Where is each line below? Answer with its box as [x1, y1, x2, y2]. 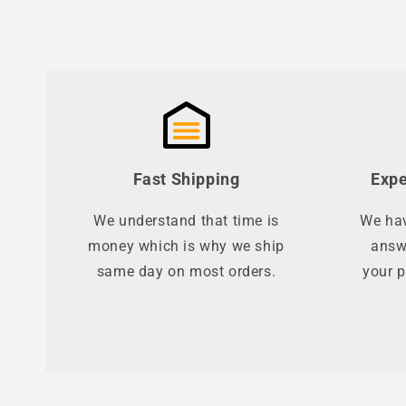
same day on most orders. [96, 263, 276, 281]
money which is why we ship [88, 237, 285, 256]
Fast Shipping [132, 170, 240, 189]
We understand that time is [93, 212, 279, 230]
